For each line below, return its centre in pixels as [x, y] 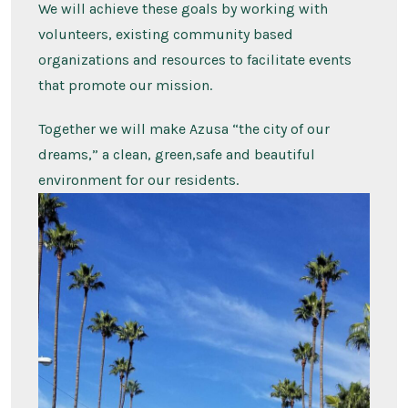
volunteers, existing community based [165, 35]
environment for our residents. [138, 180]
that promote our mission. [125, 86]
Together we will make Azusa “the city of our [184, 129]
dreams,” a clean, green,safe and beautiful [176, 155]
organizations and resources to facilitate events [194, 60]
